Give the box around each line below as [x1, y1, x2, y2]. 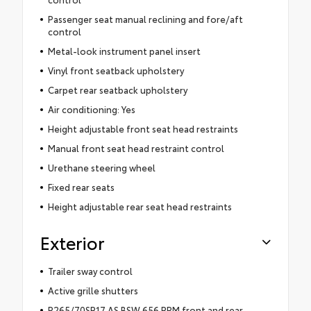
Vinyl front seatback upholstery [47, 63, 184, 76]
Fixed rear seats [47, 180, 115, 193]
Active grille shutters [47, 283, 138, 296]
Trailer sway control [47, 264, 133, 277]
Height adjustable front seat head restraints [47, 121, 238, 135]
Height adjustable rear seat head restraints [47, 199, 232, 212]
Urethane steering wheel [47, 160, 155, 174]
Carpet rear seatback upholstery [47, 83, 187, 96]
